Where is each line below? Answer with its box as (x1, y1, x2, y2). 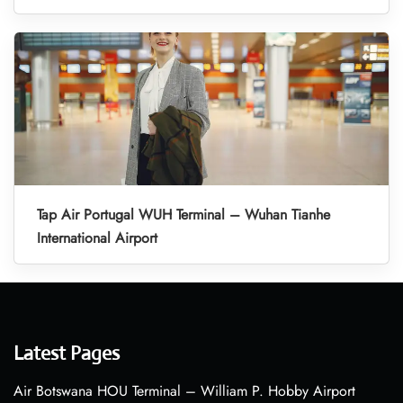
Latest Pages (13, 341, 120, 366)
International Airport (37, 228, 157, 249)
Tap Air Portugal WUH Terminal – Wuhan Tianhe (37, 204, 330, 226)
